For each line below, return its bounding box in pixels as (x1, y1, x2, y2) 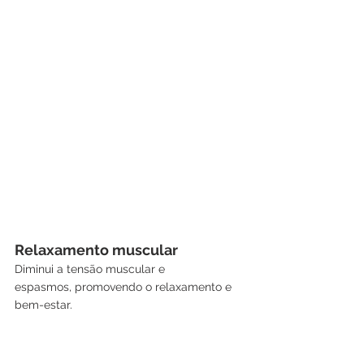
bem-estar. (15, 297, 72, 311)
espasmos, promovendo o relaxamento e (15, 279, 235, 293)
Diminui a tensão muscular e (15, 262, 168, 275)
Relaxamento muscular (15, 240, 178, 258)
